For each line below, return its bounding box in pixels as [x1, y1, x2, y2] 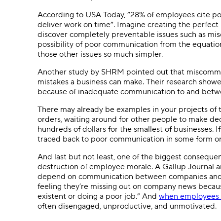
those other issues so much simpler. [37, 49, 163, 59]
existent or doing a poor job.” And [37, 191, 159, 201]
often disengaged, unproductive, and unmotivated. [37, 201, 219, 211]
